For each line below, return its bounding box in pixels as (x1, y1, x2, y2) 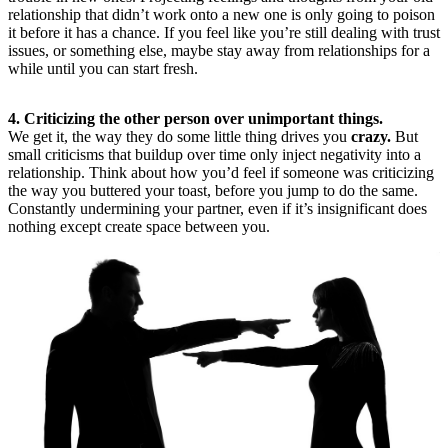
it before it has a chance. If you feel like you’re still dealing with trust (8, 23, 440, 41)
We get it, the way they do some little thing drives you (8, 127, 351, 145)
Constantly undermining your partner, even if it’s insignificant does (8, 199, 427, 217)
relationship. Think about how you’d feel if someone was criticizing (8, 163, 434, 181)
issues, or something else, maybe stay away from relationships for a (8, 41, 430, 59)
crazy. (351, 127, 395, 145)
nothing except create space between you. (8, 217, 270, 235)
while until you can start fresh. (8, 59, 198, 77)
